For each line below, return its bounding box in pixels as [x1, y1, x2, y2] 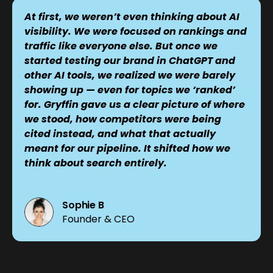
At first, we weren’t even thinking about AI [24, 9, 239, 24]
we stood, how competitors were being [24, 112, 221, 126]
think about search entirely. [24, 155, 167, 170]
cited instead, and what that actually [24, 126, 216, 141]
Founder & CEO [62, 211, 135, 226]
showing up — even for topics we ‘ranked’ [24, 82, 235, 97]
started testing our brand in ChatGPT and [24, 53, 235, 68]
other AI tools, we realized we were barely [24, 68, 235, 82]
